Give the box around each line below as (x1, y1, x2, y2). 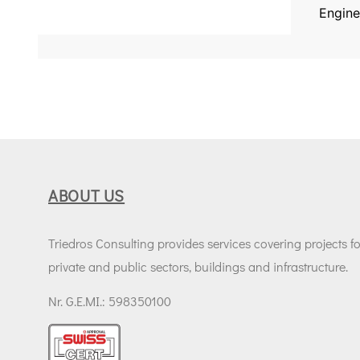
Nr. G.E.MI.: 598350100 (48, 292, 171, 310)
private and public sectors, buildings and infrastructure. (48, 257, 348, 275)
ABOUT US (48, 184, 125, 206)
